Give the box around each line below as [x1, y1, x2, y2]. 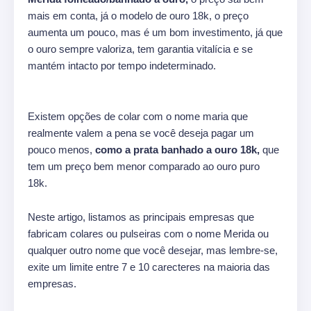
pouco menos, [28, 143, 95, 155]
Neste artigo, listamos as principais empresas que [28, 210, 254, 223]
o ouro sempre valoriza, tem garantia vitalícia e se [28, 42, 253, 55]
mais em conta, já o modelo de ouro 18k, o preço [28, 9, 249, 22]
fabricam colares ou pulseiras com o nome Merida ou [28, 227, 269, 239]
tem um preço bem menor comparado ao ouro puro [28, 160, 260, 172]
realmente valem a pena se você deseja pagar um [28, 126, 254, 139]
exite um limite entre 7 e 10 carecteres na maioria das [28, 260, 270, 273]
